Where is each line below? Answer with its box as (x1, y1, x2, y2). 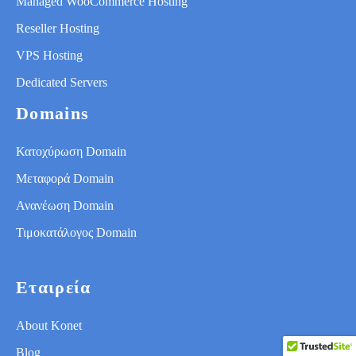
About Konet (16, 318, 82, 332)
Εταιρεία (16, 277, 91, 297)
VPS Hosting (16, 48, 83, 62)
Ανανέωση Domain (16, 198, 114, 212)
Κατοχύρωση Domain (16, 144, 126, 158)
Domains (16, 103, 90, 123)
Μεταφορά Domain (16, 171, 114, 185)
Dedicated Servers (16, 75, 107, 89)
